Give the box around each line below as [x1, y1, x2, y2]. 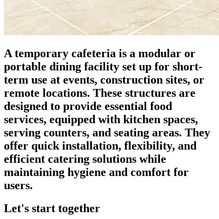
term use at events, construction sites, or [4, 73, 204, 86]
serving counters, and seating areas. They [4, 126, 210, 139]
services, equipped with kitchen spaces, [4, 112, 198, 126]
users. [4, 178, 33, 192]
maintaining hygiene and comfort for [4, 165, 189, 178]
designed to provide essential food [4, 99, 172, 112]
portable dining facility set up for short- [4, 60, 202, 73]
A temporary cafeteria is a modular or [4, 46, 196, 60]
